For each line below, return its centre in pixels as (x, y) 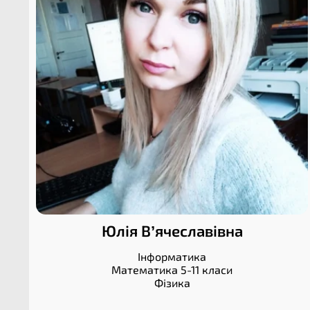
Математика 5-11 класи (172, 270)
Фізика (172, 283)
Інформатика (172, 257)
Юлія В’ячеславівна (172, 231)
